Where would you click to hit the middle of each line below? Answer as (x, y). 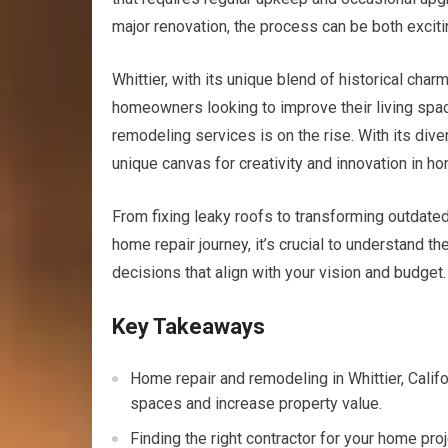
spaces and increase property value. (256, 403)
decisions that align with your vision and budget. (279, 272)
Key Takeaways (188, 326)
